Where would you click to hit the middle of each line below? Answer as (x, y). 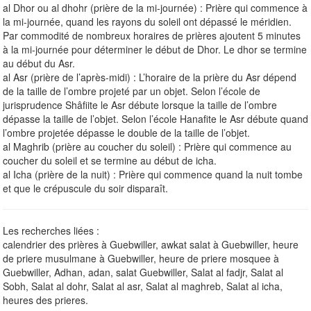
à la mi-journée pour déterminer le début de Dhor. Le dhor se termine (155, 49)
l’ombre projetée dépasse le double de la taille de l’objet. (126, 132)
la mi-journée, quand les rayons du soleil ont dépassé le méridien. (147, 21)
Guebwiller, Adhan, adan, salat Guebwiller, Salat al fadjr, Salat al (143, 272)
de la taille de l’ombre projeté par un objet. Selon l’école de (132, 91)
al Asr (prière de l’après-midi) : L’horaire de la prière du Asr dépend (150, 77)
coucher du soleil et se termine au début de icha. (110, 160)
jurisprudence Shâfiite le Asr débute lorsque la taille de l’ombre (140, 104)
